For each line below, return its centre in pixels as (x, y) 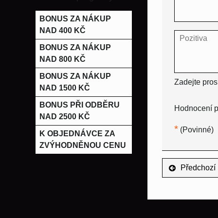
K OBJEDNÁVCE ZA (77, 134)
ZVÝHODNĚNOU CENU (83, 145)
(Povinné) (196, 130)
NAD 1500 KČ (65, 88)
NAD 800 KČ (63, 59)
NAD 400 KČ (63, 30)
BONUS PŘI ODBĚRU (80, 105)
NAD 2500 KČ (65, 117)
